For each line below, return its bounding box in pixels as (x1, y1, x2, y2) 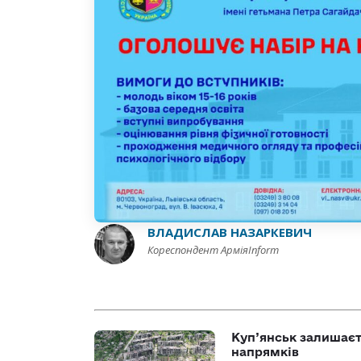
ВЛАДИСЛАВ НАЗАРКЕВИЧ (147, 223, 312, 240)
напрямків (231, 345, 299, 359)
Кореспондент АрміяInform (147, 242, 279, 257)
